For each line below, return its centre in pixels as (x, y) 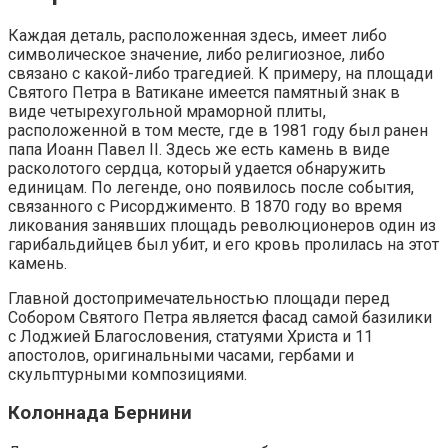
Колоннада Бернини (100, 413)
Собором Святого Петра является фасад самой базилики (220, 317)
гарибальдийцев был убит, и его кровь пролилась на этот (223, 244)
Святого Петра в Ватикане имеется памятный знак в (204, 92)
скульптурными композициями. (127, 374)
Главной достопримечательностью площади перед (199, 298)
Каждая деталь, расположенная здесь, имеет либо (197, 35)
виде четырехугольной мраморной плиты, (167, 111)
